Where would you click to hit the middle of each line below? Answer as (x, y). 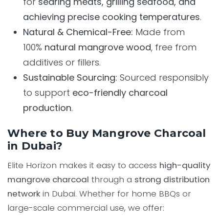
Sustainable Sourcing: (70, 78)
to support (48, 93)
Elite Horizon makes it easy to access (83, 165)
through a (112, 180)
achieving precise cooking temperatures (111, 17)
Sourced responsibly (163, 78)
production (47, 108)
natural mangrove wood (98, 47)
